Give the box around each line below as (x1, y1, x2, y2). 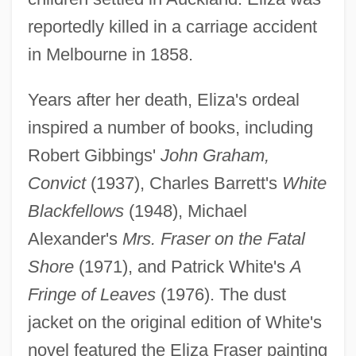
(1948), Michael (123, 200, 247, 221)
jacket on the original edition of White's (27, 311, 322, 332)
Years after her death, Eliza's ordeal (27, 89, 300, 110)
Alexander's (27, 228, 122, 249)
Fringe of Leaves (27, 284, 156, 304)
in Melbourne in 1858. (27, 44, 193, 64)
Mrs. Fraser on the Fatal (122, 228, 305, 249)
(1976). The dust (155, 284, 286, 304)
